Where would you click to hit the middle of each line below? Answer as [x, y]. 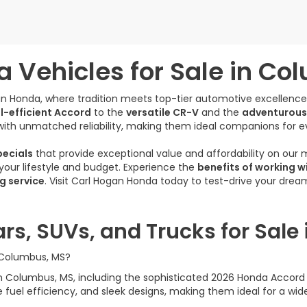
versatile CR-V [162, 112]
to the [109, 112]
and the [220, 112]
